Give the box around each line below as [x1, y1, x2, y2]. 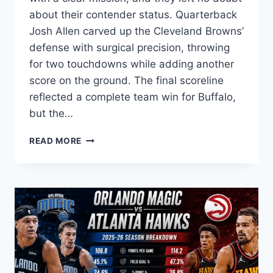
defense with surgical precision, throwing [29, 41, 230, 54]
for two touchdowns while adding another [29, 58, 234, 71]
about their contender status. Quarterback [29, 9, 237, 21]
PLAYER [81, 210, 116, 220]
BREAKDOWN [81, 248, 140, 258]
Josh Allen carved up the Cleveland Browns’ [29, 25, 244, 38]
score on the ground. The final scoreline [29, 74, 224, 87]
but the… [29, 107, 73, 120]
